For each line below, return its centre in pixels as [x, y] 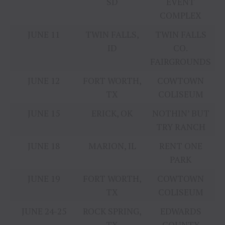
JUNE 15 [44, 114]
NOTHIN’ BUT [181, 114]
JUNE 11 [44, 35]
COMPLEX [181, 16]
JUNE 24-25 [44, 211]
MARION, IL [112, 146]
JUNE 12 [44, 81]
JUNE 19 [44, 179]
